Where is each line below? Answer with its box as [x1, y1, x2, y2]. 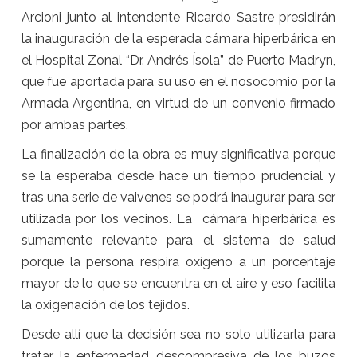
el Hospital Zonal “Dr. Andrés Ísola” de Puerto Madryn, [21, 53, 336, 69]
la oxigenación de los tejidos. [21, 297, 190, 313]
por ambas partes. [21, 117, 128, 133]
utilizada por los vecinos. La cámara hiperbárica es [21, 211, 336, 227]
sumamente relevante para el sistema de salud [21, 233, 336, 249]
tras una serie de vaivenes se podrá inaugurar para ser [21, 190, 336, 206]
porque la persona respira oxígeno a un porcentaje [21, 254, 336, 270]
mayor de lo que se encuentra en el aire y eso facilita [21, 276, 336, 292]
